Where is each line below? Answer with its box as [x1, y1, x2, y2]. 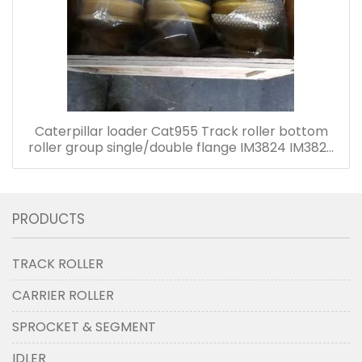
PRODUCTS [12, 209, 85, 229]
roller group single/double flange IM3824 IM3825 [27, 138, 335, 158]
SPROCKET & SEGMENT [12, 318, 156, 337]
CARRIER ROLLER [12, 286, 114, 305]
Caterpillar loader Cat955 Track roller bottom [34, 122, 328, 141]
